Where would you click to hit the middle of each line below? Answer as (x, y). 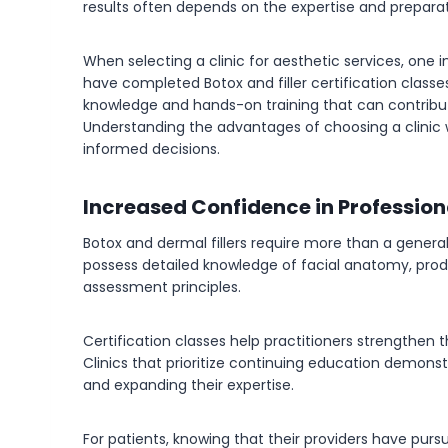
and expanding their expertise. (188, 385)
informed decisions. (151, 149)
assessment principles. (162, 287)
